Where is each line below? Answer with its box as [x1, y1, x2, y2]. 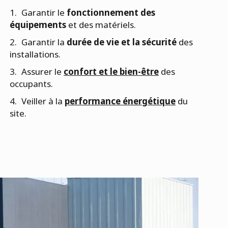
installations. [10, 48, 61, 60]
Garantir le [21, 6, 67, 18]
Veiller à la [21, 95, 65, 107]
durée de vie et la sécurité [67, 36, 177, 48]
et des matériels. [66, 18, 136, 31]
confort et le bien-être [64, 65, 159, 77]
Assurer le [21, 65, 64, 77]
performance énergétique [65, 95, 176, 107]
